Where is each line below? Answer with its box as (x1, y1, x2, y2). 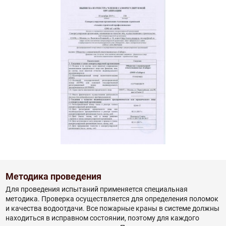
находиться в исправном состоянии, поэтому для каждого (5, 213, 199, 222)
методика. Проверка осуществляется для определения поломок (5, 194, 218, 203)
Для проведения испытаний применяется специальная (5, 185, 188, 193)
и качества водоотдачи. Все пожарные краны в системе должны (5, 204, 219, 212)
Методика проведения (5, 172, 101, 182)
